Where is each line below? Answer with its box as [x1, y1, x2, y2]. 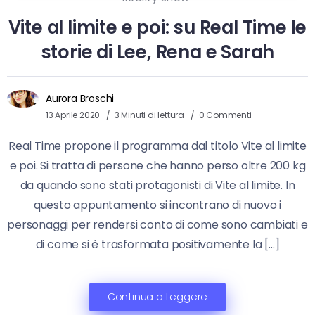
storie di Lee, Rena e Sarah [40, 39, 275, 65]
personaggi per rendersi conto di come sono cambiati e [7, 216, 308, 233]
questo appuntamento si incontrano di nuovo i [33, 196, 282, 213]
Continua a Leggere [107, 289, 208, 304]
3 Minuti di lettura [114, 108, 186, 121]
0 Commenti [198, 108, 252, 121]
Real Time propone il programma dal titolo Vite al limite [8, 137, 307, 154]
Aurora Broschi [46, 91, 115, 105]
